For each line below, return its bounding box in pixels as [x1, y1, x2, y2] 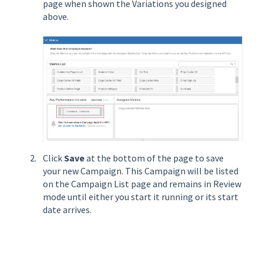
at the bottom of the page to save [85, 152, 224, 164]
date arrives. [43, 204, 92, 216]
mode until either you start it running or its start [43, 191, 238, 203]
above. [43, 11, 69, 23]
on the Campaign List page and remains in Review [43, 178, 241, 190]
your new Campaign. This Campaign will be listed [43, 165, 238, 177]
